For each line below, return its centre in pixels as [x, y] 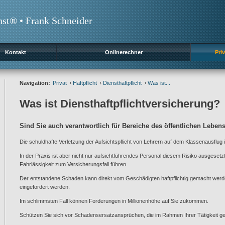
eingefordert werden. [45, 187]
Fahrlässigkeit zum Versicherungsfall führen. [74, 164]
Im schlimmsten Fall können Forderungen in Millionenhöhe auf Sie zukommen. [114, 201]
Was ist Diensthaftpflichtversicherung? [120, 104]
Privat [60, 83]
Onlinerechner [124, 52]
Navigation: [35, 83]
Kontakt [15, 52]
